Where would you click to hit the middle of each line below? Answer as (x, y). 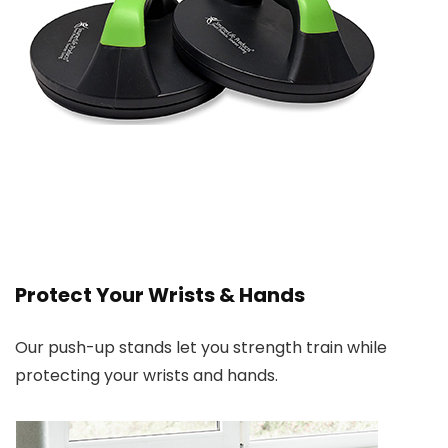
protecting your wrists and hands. (146, 376)
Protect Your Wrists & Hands (160, 295)
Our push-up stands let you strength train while (201, 348)
